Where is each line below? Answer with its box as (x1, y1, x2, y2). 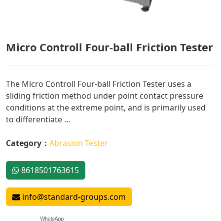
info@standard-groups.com (20, 191, 126, 203)
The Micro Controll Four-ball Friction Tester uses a (6, 78, 191, 90)
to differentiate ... (6, 114, 70, 125)
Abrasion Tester (49, 138, 108, 149)
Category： (6, 138, 49, 149)
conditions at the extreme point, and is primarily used (6, 102, 206, 113)
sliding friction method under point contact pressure (6, 90, 203, 102)
